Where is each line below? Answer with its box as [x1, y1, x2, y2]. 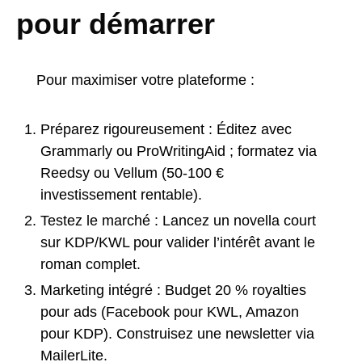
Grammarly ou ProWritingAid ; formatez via [40, 142, 317, 159]
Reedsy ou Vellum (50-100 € [40, 164, 224, 181]
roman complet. [40, 255, 141, 272]
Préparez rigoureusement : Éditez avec [40, 120, 292, 137]
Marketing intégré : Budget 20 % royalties [40, 281, 306, 298]
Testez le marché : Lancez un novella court [40, 212, 316, 229]
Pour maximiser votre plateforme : [36, 71, 255, 88]
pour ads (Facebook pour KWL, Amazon [40, 303, 299, 320]
